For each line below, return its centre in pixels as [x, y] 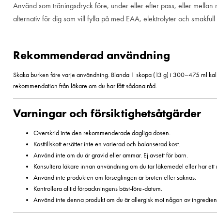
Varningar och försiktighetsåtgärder [107, 113]
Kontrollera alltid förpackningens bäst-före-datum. [98, 188]
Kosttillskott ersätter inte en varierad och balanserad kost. [107, 144]
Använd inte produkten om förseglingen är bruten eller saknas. [115, 177]
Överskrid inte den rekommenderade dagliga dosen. [102, 133]
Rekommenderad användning [92, 55]
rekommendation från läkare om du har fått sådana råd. [85, 86]
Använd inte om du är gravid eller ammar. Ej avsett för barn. [111, 155]
